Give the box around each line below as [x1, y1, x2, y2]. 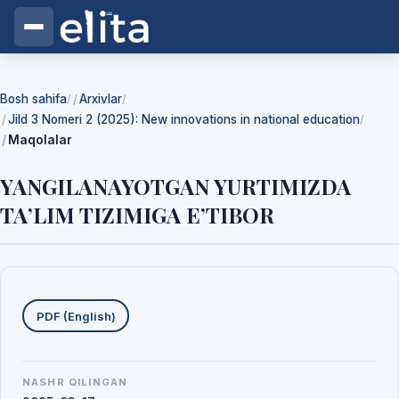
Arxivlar [79, 92, 122, 106]
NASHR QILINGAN [22, 376, 128, 388]
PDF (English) [36, 308, 116, 323]
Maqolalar [8, 133, 72, 147]
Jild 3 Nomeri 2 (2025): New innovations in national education [8, 112, 360, 126]
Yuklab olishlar [21, 289, 165, 313]
